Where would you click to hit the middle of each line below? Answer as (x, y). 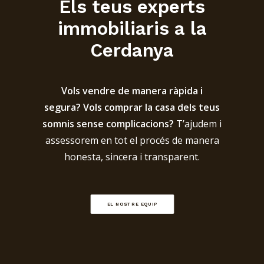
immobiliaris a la (132, 29)
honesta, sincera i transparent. (132, 157)
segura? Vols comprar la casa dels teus (132, 107)
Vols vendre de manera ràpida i (132, 91)
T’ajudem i (198, 124)
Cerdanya (132, 50)
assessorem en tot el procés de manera (132, 140)
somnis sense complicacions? (108, 124)
